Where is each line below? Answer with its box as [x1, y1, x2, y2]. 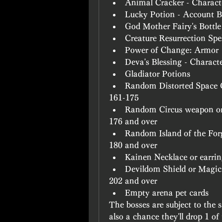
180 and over [109, 141, 157, 149]
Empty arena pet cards [125, 189, 209, 197]
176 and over [109, 117, 157, 125]
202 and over [109, 177, 157, 185]
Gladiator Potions [125, 70, 190, 78]
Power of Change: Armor [125, 46, 219, 54]
